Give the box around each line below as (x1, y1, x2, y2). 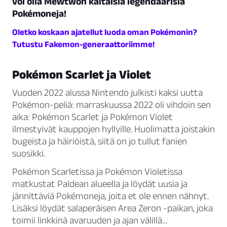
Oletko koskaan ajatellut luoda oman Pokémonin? (12, 27, 197, 37)
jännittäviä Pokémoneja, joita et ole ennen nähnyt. (12, 191, 209, 202)
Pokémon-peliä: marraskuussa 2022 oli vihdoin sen (12, 99, 211, 110)
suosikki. (12, 148, 45, 159)
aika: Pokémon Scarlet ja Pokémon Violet (12, 111, 173, 123)
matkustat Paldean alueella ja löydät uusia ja (12, 178, 187, 190)
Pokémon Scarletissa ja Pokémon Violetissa (12, 166, 182, 177)
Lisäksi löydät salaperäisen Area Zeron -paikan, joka (12, 203, 213, 214)
